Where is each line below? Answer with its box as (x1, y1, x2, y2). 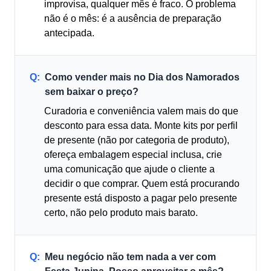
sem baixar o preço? (45, 87, 139, 97)
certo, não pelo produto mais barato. (44, 207, 198, 218)
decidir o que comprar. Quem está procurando (44, 178, 240, 189)
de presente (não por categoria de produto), (44, 135, 229, 145)
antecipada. (44, 28, 94, 38)
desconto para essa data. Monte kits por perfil (44, 120, 238, 131)
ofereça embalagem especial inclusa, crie (44, 149, 222, 160)
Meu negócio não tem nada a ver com (45, 252, 216, 262)
